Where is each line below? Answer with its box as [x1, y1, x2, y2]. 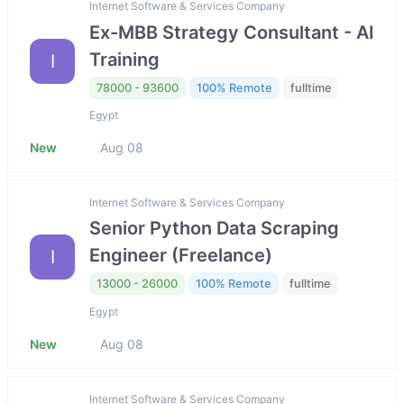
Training [89, 48, 160, 70]
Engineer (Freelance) [89, 244, 272, 267]
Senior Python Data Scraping [89, 217, 339, 240]
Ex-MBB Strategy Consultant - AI [89, 21, 374, 43]
